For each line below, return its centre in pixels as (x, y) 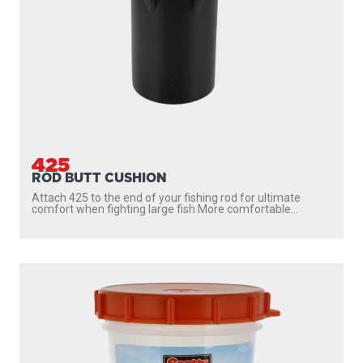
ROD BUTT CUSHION (99, 177)
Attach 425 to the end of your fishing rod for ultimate (166, 198)
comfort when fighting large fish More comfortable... (165, 209)
